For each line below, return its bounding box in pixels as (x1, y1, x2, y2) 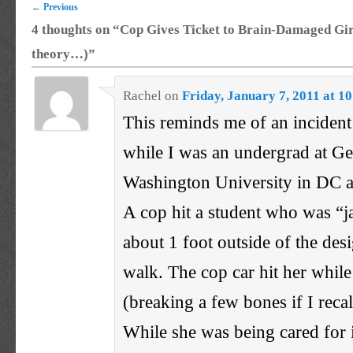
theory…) (32, 46, 88, 62)
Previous (41, 2, 78, 13)
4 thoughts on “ (32, 22, 120, 38)
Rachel (123, 87, 162, 103)
